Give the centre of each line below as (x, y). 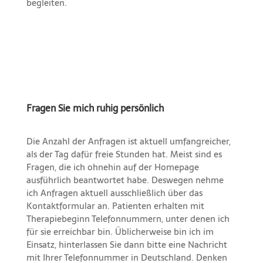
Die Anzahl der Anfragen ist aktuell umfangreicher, (128, 141)
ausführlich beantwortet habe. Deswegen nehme (125, 180)
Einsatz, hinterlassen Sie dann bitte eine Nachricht (127, 245)
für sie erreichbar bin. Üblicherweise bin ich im (120, 232)
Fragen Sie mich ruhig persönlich (97, 108)
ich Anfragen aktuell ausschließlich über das (114, 193)
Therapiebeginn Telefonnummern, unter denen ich (128, 219)
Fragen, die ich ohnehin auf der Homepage (112, 167)
